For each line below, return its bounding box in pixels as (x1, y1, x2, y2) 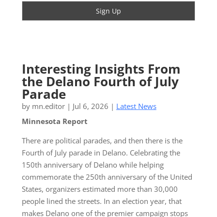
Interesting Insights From (21, 60, 181, 77)
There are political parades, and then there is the (21, 135, 183, 145)
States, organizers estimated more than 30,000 (21, 184, 178, 194)
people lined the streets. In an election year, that (21, 196, 182, 206)
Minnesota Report (21, 116, 88, 126)
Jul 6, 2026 (72, 101, 108, 111)
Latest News (116, 101, 156, 111)
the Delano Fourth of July (21, 72, 179, 90)
